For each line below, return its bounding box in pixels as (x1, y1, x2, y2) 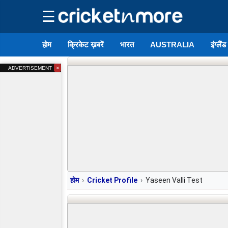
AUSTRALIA (150, 40, 195, 49)
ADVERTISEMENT (8, 65, 53, 71)
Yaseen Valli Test (146, 176, 203, 184)
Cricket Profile (87, 176, 137, 184)
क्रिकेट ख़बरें (68, 40, 104, 49)
